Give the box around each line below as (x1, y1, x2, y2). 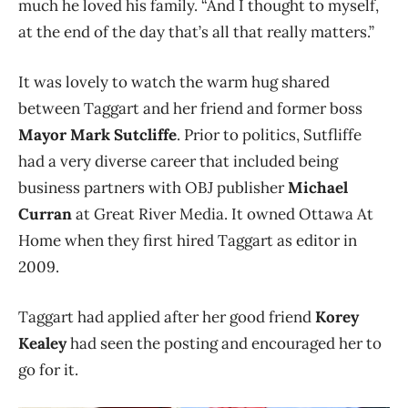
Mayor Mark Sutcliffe (18, 125, 177, 146)
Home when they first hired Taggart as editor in (18, 230, 357, 251)
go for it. (18, 360, 78, 381)
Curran (18, 204, 72, 225)
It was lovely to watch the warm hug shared (18, 72, 330, 93)
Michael (288, 178, 348, 199)
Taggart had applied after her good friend (18, 307, 315, 328)
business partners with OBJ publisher (18, 178, 288, 199)
